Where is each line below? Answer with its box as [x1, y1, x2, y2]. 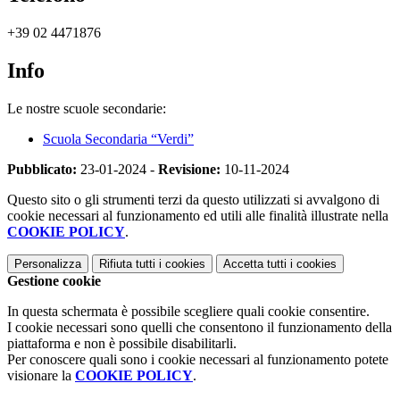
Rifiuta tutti [99, 256, 155, 271]
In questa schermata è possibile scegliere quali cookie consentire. [7, 303, 370, 319]
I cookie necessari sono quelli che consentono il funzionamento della [7, 319, 392, 335]
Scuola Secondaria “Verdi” [43, 130, 194, 146]
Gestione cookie [7, 272, 101, 288]
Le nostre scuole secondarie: [7, 100, 166, 116]
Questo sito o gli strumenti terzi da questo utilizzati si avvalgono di [7, 191, 379, 207]
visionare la [7, 367, 75, 383]
